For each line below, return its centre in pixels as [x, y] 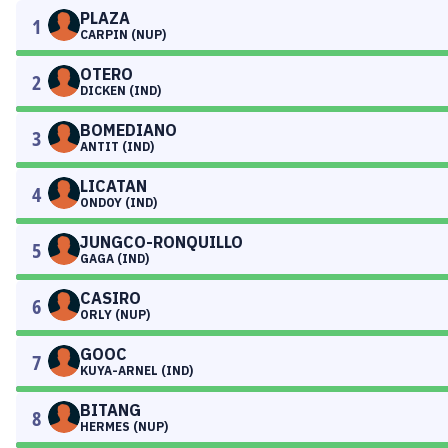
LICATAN [113, 186]
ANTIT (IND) [117, 146]
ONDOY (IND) [118, 202]
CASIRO [110, 298]
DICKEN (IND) [120, 90]
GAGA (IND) [114, 258]
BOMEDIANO [128, 130]
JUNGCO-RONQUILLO [161, 242]
